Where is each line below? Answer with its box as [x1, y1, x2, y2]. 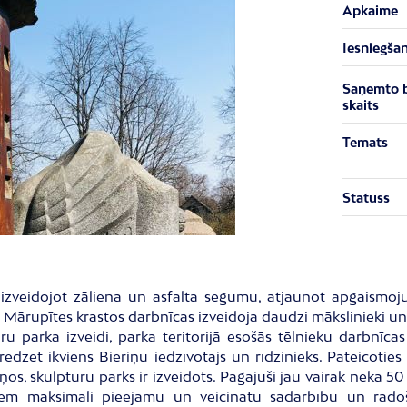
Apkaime [342, 3, 398, 18]
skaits [342, 97, 379, 113]
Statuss [342, 190, 390, 205]
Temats [342, 134, 388, 150]
